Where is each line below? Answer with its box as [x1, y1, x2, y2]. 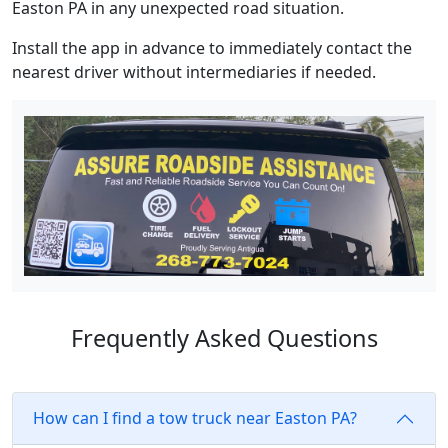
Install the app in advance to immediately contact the [12, 37, 412, 60]
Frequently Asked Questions [70, 321, 378, 354]
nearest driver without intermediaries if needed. [12, 61, 376, 84]
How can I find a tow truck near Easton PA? [33, 407, 357, 430]
